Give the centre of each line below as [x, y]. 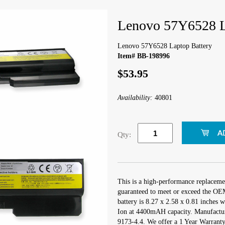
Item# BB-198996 [144, 56]
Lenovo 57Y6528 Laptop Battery [165, 46]
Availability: [136, 98]
